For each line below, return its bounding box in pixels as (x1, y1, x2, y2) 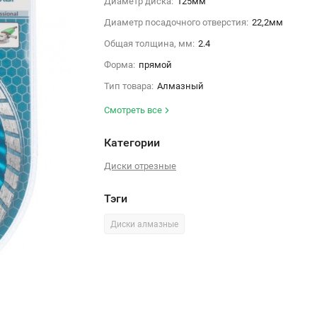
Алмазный (156, 80, 204, 91)
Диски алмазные (110, 219, 178, 229)
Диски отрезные (103, 160, 176, 171)
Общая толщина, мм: (103, 38, 195, 49)
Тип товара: (103, 80, 154, 91)
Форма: (103, 59, 135, 70)
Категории (103, 135, 160, 149)
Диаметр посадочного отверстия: (103, 16, 248, 28)
